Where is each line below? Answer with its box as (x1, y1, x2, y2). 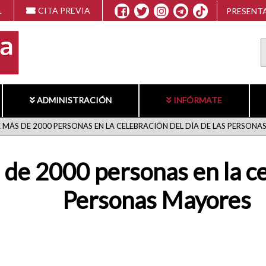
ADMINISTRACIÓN (36, 95, 112, 105)
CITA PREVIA (38, 5, 90, 15)
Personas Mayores (62, 186, 251, 214)
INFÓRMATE (173, 95, 222, 105)
